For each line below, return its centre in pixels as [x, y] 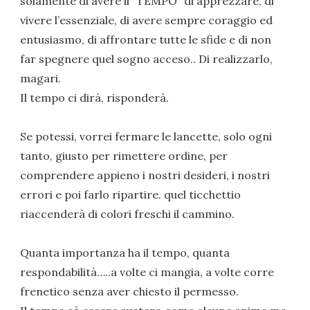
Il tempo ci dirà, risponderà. [95, 97]
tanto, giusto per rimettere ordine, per [124, 155]
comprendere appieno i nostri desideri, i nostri [145, 175]
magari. [41, 78]
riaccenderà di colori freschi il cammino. [128, 213]
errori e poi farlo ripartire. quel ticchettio [131, 194]
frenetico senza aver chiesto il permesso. [130, 291]
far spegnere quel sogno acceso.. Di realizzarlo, [147, 58]
